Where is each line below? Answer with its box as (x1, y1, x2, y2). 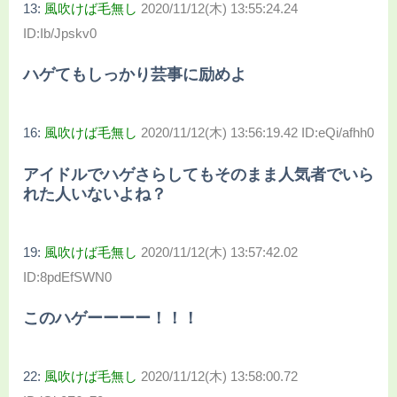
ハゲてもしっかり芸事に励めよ (23, 66, 246, 84)
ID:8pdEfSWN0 (23, 269, 112, 284)
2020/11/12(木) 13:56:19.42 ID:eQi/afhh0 (141, 125, 374, 141)
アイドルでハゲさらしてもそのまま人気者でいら (23, 165, 374, 183)
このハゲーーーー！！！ (23, 309, 198, 328)
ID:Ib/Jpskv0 (23, 26, 97, 42)
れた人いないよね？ (23, 184, 167, 203)
